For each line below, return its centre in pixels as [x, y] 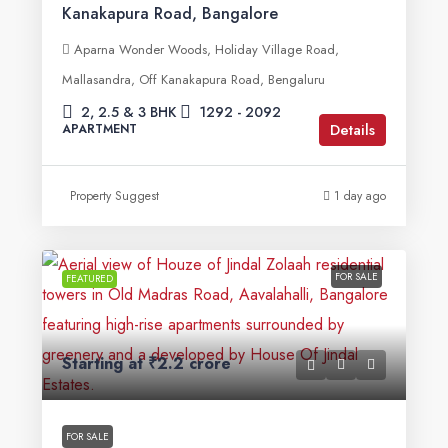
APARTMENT [99, 129]
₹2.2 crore [189, 363]
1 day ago [360, 196]
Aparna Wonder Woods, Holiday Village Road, [206, 49]
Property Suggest [114, 196]
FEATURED [89, 278]
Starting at [105, 363]
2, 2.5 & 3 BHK [128, 112]
